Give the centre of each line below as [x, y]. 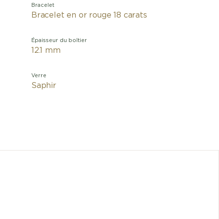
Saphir [44, 86]
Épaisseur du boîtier [59, 40]
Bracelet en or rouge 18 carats [89, 15]
